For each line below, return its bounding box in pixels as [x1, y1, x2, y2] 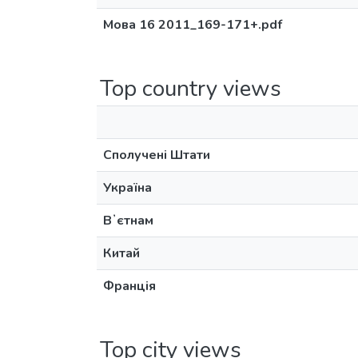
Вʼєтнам [103, 212, 153, 229]
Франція [103, 277, 156, 295]
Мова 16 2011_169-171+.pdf [103, 16, 282, 34]
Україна [103, 179, 152, 197]
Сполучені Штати [103, 146, 210, 164]
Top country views [100, 74, 281, 104]
